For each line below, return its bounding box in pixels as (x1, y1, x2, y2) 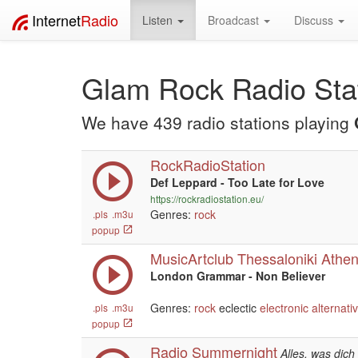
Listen (142, 12, 176, 28)
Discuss (294, 12, 336, 28)
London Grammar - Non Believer (150, 268, 325, 284)
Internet (32, 10, 81, 30)
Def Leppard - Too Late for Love (150, 174, 324, 190)
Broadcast (208, 12, 262, 28)
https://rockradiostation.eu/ (150, 192, 264, 205)
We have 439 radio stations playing (82, 110, 354, 134)
